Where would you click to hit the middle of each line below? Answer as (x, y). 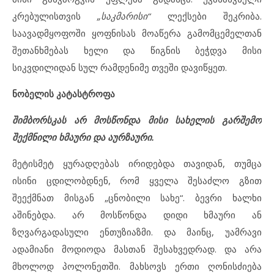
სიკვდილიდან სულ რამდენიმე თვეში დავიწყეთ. (120, 68)
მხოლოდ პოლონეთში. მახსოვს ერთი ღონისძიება (137, 266)
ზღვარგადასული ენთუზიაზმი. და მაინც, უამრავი (137, 232)
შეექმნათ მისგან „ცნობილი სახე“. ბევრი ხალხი (137, 198)
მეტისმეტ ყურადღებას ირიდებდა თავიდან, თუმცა (137, 164)
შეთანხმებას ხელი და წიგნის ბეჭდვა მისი (137, 50)
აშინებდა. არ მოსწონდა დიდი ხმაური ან (137, 215)
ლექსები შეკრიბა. (215, 16)
